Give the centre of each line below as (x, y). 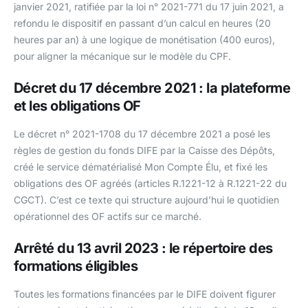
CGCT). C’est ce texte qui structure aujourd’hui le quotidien (146, 200)
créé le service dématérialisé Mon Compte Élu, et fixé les (141, 167)
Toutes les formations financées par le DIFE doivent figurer (145, 294)
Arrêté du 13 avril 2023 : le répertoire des (143, 249)
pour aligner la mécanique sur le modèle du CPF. (122, 56)
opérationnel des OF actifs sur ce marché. (108, 217)
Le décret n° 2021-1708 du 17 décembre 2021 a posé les (142, 134)
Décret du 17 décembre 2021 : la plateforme (152, 88)
